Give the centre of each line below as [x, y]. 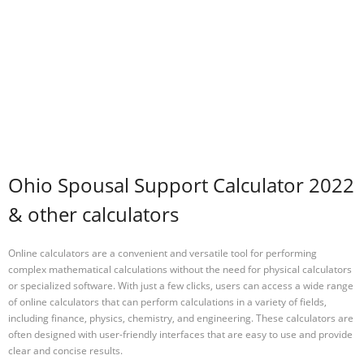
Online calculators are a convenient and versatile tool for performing [162, 253]
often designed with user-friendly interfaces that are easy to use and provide [180, 334]
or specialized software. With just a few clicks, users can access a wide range [181, 285]
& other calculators [93, 214]
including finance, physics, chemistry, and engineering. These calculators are [181, 318]
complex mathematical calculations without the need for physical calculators [180, 269]
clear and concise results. [65, 350]
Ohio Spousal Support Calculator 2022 [181, 185]
